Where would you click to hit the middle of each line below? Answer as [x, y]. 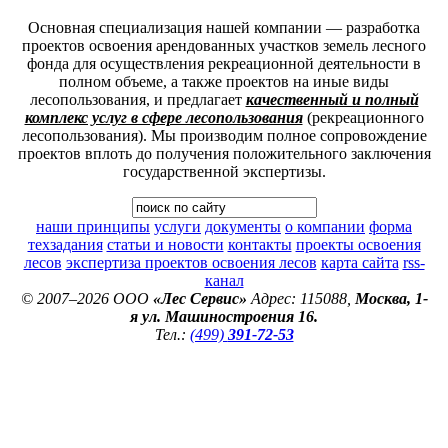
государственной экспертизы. [224, 171]
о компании [325, 226]
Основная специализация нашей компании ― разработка [224, 27]
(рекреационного [363, 117]
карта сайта [359, 262]
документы [243, 226]
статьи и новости [165, 244]
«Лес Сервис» [199, 298]
